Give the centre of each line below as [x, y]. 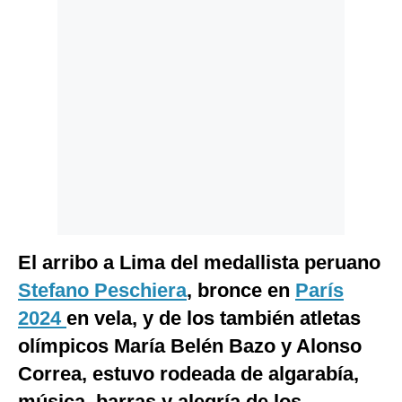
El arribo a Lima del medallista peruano [199, 263]
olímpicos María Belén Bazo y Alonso [190, 346]
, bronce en [241, 291]
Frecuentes [51, 93]
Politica [42, 24]
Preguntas [49, 79]
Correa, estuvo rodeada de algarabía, [188, 374]
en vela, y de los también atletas [214, 319]
